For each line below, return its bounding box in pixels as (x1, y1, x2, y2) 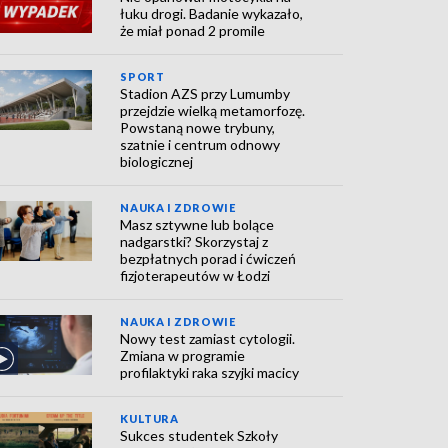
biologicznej (120, 153, 194, 170)
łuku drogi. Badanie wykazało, (120, 5, 304, 22)
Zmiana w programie (120, 347, 246, 364)
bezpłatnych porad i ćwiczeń (120, 250, 297, 267)
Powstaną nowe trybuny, (120, 119, 276, 136)
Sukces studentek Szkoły (120, 427, 279, 444)
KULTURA (120, 412, 179, 425)
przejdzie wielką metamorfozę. (120, 102, 306, 119)
